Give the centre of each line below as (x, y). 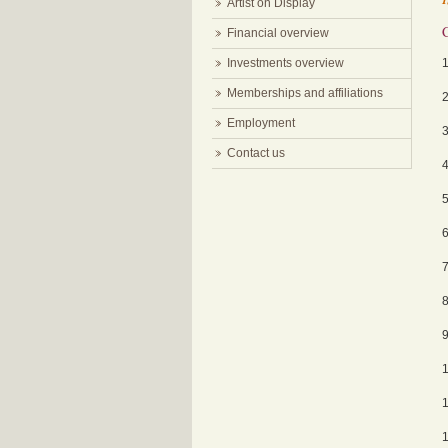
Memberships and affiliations (305, 93)
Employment (261, 123)
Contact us (256, 153)
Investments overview (285, 63)
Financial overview (278, 33)
